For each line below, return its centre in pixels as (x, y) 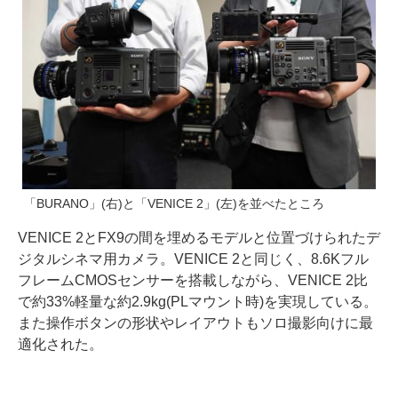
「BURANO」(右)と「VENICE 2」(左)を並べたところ (174, 203)
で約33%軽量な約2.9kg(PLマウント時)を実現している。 (198, 301)
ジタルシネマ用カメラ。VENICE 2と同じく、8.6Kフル (193, 259)
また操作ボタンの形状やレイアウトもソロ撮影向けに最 (195, 322)
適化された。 (60, 344)
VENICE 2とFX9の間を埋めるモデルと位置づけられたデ (199, 237)
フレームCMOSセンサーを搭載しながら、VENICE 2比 (193, 280)
